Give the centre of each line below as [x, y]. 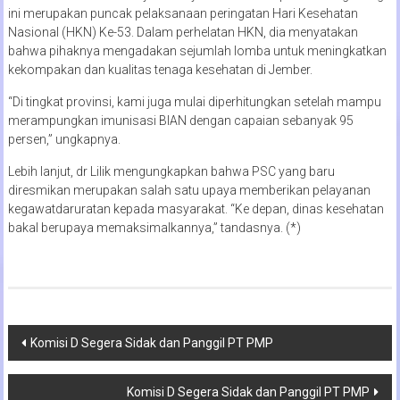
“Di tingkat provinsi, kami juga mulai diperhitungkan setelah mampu [194, 101]
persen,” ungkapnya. [64, 139]
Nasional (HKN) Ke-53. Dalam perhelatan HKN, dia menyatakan [183, 32]
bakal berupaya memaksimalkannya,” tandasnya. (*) [154, 227]
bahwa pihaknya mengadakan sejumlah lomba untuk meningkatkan [197, 50]
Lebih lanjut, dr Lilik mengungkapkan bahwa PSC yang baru [171, 171]
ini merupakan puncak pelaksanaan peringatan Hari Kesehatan [183, 13]
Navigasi [53, 339]
